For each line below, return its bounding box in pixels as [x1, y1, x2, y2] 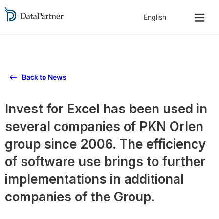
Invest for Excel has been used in [5, 101, 207, 116]
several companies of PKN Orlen [5, 119, 203, 134]
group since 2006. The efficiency [5, 136, 206, 152]
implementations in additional [5, 172, 184, 187]
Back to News [22, 73, 66, 81]
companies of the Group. [5, 189, 155, 204]
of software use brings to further [5, 154, 206, 169]
